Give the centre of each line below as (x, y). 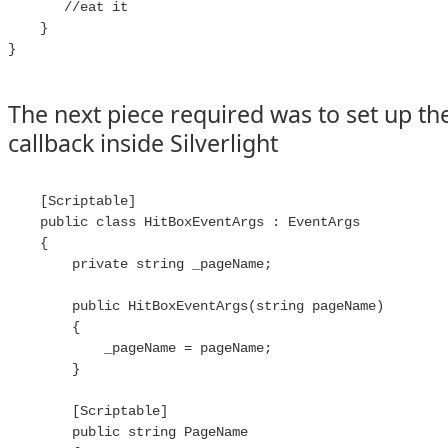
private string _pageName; (140, 264)
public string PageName (128, 432)
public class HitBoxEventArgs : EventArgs (184, 222)
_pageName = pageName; (140, 348)
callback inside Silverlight (143, 143)
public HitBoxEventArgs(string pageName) (196, 306)
